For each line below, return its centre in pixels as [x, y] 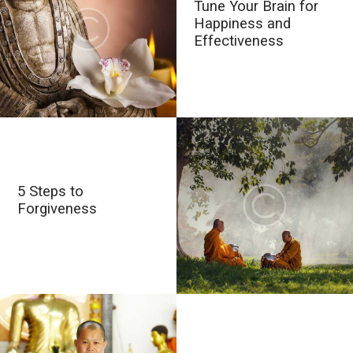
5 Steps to [51, 191]
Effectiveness [239, 41]
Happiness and [243, 23]
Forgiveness [58, 208]
